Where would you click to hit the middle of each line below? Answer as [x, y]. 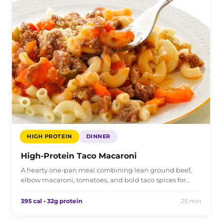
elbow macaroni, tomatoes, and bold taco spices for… [105, 180]
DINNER [98, 137]
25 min [191, 201]
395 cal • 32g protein [52, 201]
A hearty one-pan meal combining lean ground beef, [106, 170]
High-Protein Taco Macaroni [79, 156]
